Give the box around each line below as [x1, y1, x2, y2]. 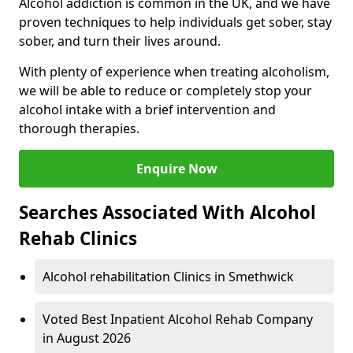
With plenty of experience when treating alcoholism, [19, 63, 329, 81]
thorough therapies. [19, 120, 139, 138]
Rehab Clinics [19, 226, 137, 251]
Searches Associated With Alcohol [19, 200, 316, 225]
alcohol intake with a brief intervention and [19, 101, 276, 119]
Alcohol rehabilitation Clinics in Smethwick [43, 268, 294, 286]
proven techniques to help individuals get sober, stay [19, 13, 332, 32]
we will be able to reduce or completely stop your [19, 82, 312, 100]
